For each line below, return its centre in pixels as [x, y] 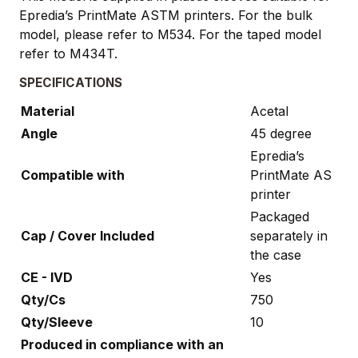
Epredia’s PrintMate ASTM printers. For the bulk [166, 15]
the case [276, 255]
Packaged [280, 216]
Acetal [269, 111]
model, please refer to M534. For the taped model [170, 34]
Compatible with [73, 175]
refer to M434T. [68, 53]
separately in [289, 235]
